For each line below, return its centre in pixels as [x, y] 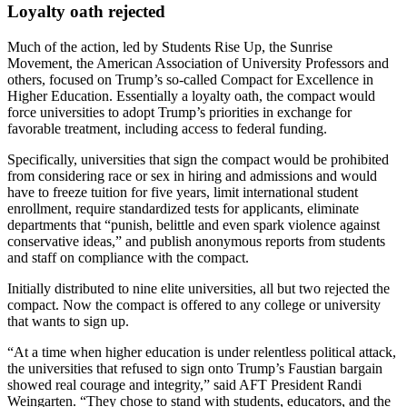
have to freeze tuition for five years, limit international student [183, 192]
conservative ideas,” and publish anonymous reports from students [196, 241]
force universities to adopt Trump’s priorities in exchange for [179, 112]
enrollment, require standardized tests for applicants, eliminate [183, 208]
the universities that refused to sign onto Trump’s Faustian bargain [195, 368]
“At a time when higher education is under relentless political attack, [202, 352]
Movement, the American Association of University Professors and [198, 63]
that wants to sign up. [68, 321]
